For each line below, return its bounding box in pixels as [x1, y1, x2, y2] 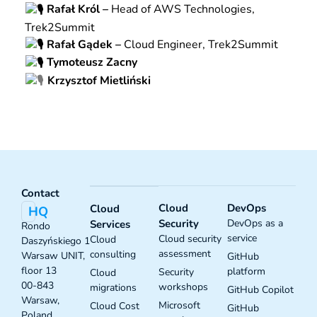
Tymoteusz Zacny [44, 54, 138, 71]
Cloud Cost [90, 299, 139, 313]
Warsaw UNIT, [21, 248, 85, 263]
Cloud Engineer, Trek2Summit [124, 36, 279, 52]
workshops [158, 279, 208, 294]
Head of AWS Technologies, [111, 1, 255, 18]
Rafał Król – [44, 1, 112, 18]
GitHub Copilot [227, 282, 294, 296]
